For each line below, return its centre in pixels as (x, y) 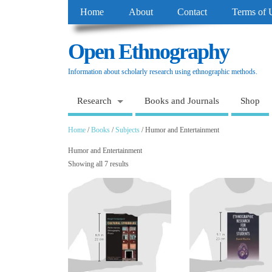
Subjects (127, 130)
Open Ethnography (148, 51)
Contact (192, 12)
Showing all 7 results (98, 164)
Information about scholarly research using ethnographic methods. (163, 71)
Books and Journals (182, 101)
